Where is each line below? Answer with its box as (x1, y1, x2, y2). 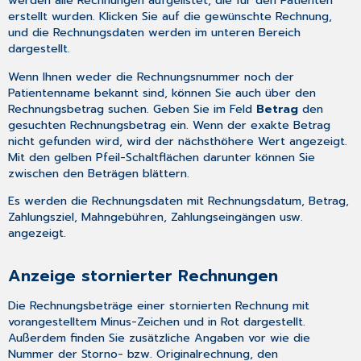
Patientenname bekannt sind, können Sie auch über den (8, 83, 317, 102)
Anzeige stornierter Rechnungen (8, 263, 279, 288)
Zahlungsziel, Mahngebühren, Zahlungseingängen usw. (8, 207, 304, 226)
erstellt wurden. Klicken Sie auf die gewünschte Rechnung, (8, 7, 333, 26)
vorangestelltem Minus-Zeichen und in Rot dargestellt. (8, 313, 306, 331)
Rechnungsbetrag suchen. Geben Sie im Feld (8, 99, 257, 118)
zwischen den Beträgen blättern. (8, 164, 190, 182)
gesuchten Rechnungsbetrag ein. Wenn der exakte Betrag (8, 115, 331, 134)
